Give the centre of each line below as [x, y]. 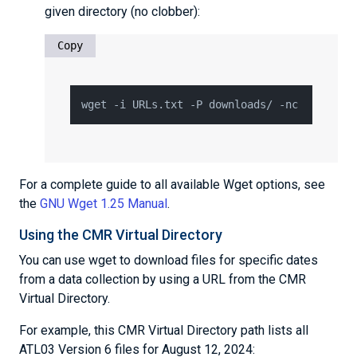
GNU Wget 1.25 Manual [104, 204]
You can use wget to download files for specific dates [169, 260]
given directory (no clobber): [122, 12]
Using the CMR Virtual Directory [121, 235]
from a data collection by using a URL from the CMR [163, 279]
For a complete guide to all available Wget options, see [172, 184]
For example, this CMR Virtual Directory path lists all [164, 330]
